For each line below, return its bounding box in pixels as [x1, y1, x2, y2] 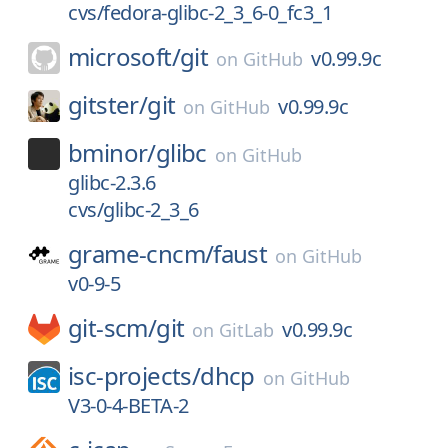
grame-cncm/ [68, 237, 214, 270]
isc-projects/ [68, 359, 201, 392]
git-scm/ [68, 311, 157, 344]
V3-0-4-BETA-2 [68, 392, 189, 419]
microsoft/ [68, 40, 180, 73]
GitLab [219, 318, 275, 342]
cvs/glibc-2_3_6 [68, 196, 199, 223]
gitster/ [68, 88, 148, 121]
